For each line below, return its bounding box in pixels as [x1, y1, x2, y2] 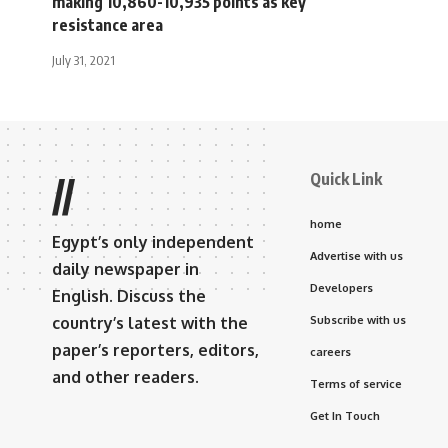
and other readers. [52, 366, 199, 387]
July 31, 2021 [52, 51, 115, 68]
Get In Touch [310, 408, 380, 423]
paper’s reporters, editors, [52, 339, 259, 360]
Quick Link [310, 168, 382, 189]
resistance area [52, 14, 163, 35]
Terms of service [310, 376, 402, 391]
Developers [310, 280, 373, 295]
